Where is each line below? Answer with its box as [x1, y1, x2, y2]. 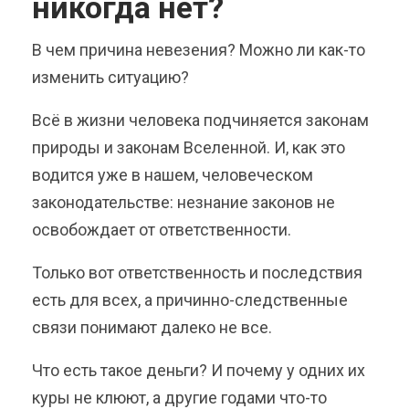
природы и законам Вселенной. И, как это [32, 138, 345, 158]
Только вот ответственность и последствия [32, 263, 362, 283]
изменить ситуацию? [32, 68, 193, 88]
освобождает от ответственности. [32, 220, 291, 240]
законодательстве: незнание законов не [32, 193, 335, 213]
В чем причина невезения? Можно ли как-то [32, 40, 365, 60]
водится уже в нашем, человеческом [32, 165, 313, 185]
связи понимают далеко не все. [32, 318, 272, 338]
